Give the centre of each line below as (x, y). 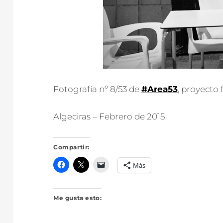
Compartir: (71, 147)
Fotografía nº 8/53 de (97, 89)
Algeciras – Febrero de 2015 (109, 116)
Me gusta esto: (78, 198)
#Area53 (160, 89)
